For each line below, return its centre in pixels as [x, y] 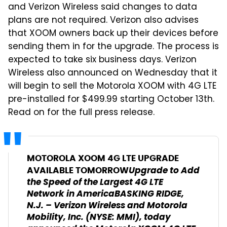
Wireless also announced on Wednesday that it [113, 73]
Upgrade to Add [164, 171]
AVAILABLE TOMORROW [78, 170]
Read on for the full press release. [81, 113]
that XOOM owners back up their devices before [113, 34]
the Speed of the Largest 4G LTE [95, 183]
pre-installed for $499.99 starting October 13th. [111, 100]
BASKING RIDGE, [149, 194]
